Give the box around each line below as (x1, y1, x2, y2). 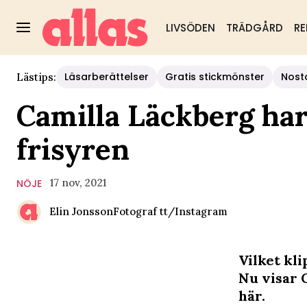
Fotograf (113, 205, 157, 218)
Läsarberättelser (64, 70, 149, 84)
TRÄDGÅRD (225, 21, 283, 35)
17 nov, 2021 (50, 176, 106, 189)
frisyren (16, 131, 130, 168)
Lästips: (16, 70, 56, 84)
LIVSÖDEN (165, 21, 215, 35)
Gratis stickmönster (165, 70, 265, 84)
